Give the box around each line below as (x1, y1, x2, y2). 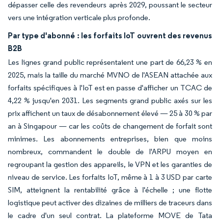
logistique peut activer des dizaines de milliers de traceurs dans (8, 197, 212, 207)
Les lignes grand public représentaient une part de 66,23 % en (8, 57, 212, 67)
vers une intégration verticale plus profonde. (8, 12, 150, 22)
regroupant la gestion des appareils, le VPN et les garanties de (8, 159, 212, 169)
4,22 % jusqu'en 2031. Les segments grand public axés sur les (8, 95, 212, 105)
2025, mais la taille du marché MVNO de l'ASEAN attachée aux (8, 70, 212, 80)
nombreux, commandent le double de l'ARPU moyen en (8, 146, 212, 156)
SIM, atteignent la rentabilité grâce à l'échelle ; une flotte (8, 185, 212, 194)
